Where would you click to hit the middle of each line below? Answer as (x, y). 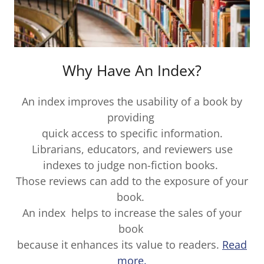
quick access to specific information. (132, 133)
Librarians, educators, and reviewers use (132, 149)
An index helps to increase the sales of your (132, 213)
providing (132, 117)
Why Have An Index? (132, 70)
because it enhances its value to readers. (120, 245)
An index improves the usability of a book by (132, 101)
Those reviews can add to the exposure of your (132, 181)
